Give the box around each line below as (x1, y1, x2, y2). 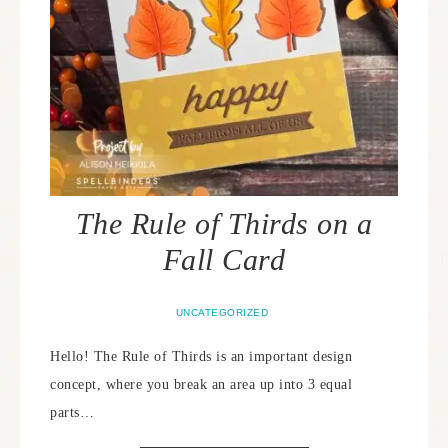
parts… (50, 405, 94, 420)
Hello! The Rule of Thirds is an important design (50, 349, 352, 364)
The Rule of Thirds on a (75, 207, 373, 240)
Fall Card (162, 243, 286, 276)
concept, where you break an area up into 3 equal (50, 377, 352, 392)
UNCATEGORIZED (175, 307, 269, 318)
